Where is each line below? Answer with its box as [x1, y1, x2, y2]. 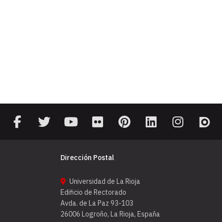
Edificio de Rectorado [60, 187, 126, 197]
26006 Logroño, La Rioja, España [60, 209, 160, 219]
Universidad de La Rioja [68, 176, 140, 186]
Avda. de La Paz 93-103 [60, 198, 133, 208]
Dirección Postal [60, 153, 114, 162]
